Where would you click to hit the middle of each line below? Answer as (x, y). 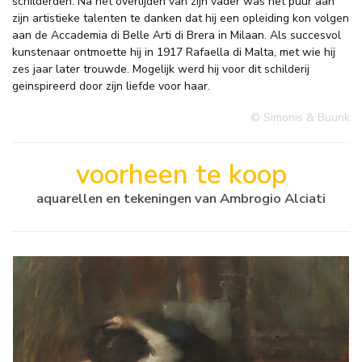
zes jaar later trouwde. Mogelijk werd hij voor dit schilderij (161, 69)
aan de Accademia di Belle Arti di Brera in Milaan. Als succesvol (177, 36)
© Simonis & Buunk (300, 118)
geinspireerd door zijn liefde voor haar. (111, 86)
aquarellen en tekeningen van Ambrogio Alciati (181, 199)
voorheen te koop (181, 175)
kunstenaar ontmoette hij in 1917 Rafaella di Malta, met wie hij (174, 53)
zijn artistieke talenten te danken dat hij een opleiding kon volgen (181, 19)
